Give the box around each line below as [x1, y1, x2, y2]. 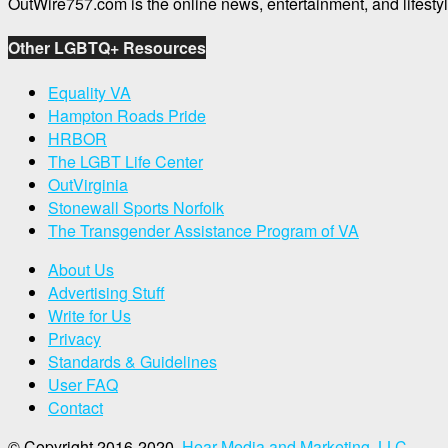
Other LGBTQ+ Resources [8, 36, 206, 60]
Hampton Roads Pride [48, 103, 206, 127]
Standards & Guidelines [48, 349, 217, 373]
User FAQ [48, 372, 118, 396]
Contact [48, 395, 103, 419]
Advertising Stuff [48, 280, 165, 304]
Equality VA [48, 80, 131, 104]
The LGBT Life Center [48, 149, 203, 173]
